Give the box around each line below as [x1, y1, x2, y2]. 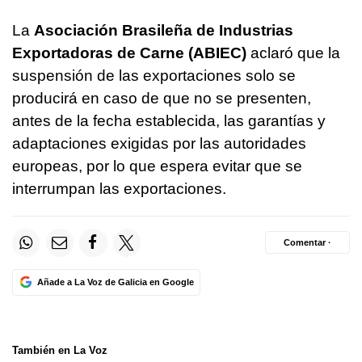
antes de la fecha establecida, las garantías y [12, 112, 326, 130]
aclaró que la [246, 44, 340, 62]
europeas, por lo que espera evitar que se [12, 158, 302, 175]
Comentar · [284, 237, 331, 247]
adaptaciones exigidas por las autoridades [12, 135, 306, 153]
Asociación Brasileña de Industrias [34, 22, 293, 40]
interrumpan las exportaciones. [12, 180, 226, 198]
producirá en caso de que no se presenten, [12, 90, 311, 107]
